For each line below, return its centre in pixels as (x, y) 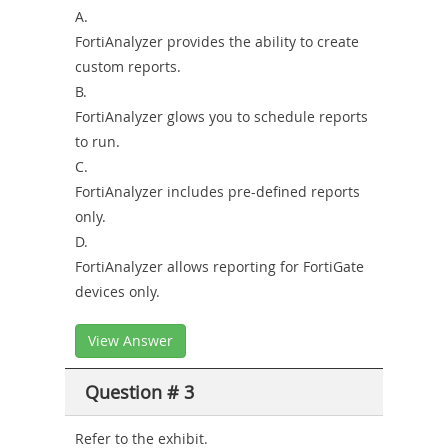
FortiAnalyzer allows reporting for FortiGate (219, 266)
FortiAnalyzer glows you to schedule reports (221, 116)
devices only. (117, 291)
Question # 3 (139, 391)
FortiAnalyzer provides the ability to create (217, 41)
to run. (97, 141)
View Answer (130, 340)
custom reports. (128, 66)
